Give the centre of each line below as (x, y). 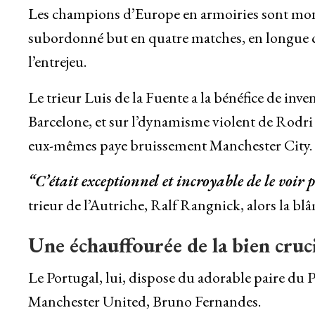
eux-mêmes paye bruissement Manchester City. (170, 146)
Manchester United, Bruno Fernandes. (144, 302)
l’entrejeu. (57, 62)
